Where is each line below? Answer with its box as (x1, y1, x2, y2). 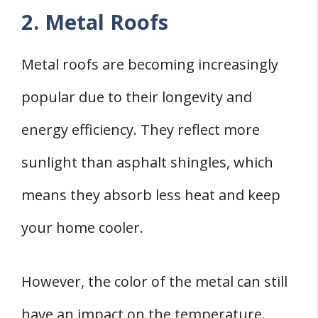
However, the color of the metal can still (21, 272, 287, 292)
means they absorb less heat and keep (21, 185, 280, 205)
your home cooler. (21, 218, 143, 238)
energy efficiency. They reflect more (21, 120, 260, 140)
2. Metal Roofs (21, 8, 168, 36)
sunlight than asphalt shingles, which (21, 153, 273, 172)
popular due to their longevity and (21, 87, 252, 107)
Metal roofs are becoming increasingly (21, 55, 278, 75)
